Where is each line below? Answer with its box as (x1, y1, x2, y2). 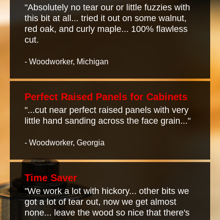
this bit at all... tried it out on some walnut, (25, 13, 187, 23)
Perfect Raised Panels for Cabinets (25, 91, 188, 102)
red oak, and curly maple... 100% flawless (25, 24, 188, 34)
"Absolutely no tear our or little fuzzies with (25, 2, 190, 12)
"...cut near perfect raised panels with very (25, 105, 189, 115)
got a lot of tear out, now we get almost (25, 196, 176, 207)
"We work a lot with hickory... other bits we (25, 186, 189, 196)
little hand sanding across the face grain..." (25, 115, 191, 126)
